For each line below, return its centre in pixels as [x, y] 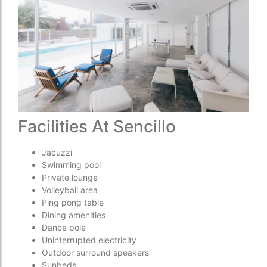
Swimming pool [71, 164]
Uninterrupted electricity [89, 240]
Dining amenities [74, 215]
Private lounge [70, 177]
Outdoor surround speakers [95, 252]
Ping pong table [73, 202]
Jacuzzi [57, 152]
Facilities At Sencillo [97, 126]
